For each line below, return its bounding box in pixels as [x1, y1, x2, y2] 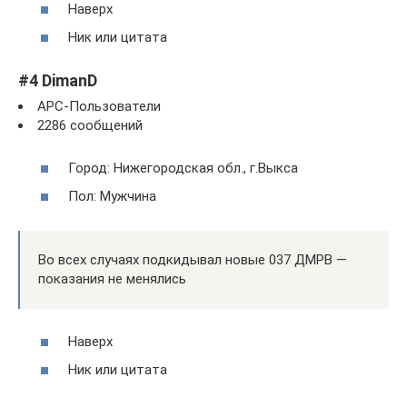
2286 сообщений [37, 117, 143, 134]
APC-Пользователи [37, 98, 161, 115]
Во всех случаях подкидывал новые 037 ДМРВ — [38, 252, 347, 269]
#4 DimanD [18, 71, 97, 91]
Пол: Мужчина [68, 188, 156, 205]
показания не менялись [38, 271, 186, 288]
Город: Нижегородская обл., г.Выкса [68, 159, 298, 176]
